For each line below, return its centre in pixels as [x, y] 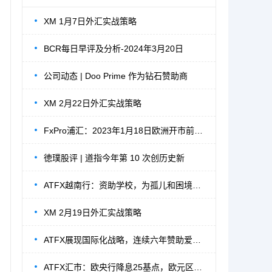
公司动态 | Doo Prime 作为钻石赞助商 [116, 76]
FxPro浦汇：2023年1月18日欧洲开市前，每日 [199, 131]
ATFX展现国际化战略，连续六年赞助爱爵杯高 [197, 240]
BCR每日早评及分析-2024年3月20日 [114, 49]
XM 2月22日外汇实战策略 [93, 103]
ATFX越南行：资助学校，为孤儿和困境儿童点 [197, 185]
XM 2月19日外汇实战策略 [93, 212]
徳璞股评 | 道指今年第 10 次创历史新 [114, 158]
